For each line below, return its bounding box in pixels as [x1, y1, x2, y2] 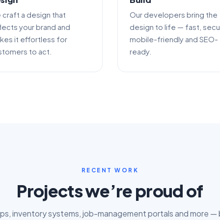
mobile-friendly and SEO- [130, 34, 218, 44]
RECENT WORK [81, 166, 139, 174]
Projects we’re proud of [17, 180, 203, 201]
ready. [130, 47, 152, 56]
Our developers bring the [130, 10, 218, 19]
